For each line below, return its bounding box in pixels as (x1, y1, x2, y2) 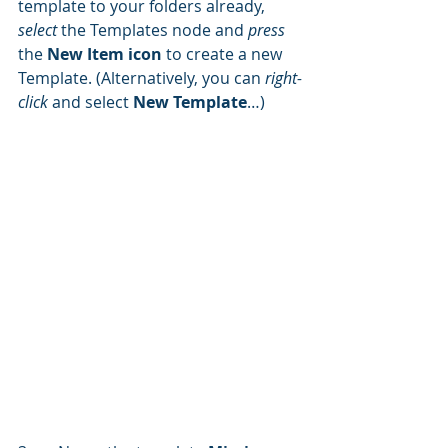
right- (265, 67, 302, 90)
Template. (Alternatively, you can (18, 67, 265, 90)
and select (48, 91, 133, 114)
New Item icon (47, 43, 162, 66)
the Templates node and (61, 19, 248, 42)
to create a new (162, 43, 286, 66)
